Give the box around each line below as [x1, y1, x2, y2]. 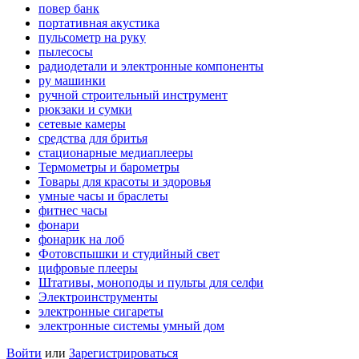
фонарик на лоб [38, 232, 124, 246]
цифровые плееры [38, 260, 138, 275]
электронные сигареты [38, 304, 163, 318]
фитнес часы [38, 203, 107, 217]
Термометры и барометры [38, 159, 179, 174]
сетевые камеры [38, 116, 126, 131]
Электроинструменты [38, 289, 158, 304]
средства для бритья [38, 131, 147, 145]
